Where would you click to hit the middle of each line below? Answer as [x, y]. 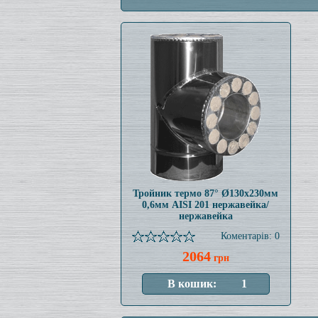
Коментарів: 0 [250, 236]
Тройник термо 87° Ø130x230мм [205, 193]
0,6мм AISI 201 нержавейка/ [205, 205]
